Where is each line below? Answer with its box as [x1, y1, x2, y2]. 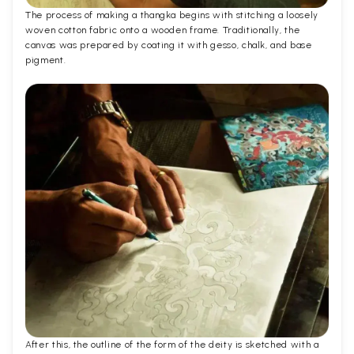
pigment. [25, 54, 66, 66]
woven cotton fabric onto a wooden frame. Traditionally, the [25, 24, 300, 36]
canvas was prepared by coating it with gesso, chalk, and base [25, 39, 312, 51]
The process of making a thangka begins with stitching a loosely [25, 9, 318, 21]
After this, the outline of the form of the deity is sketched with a [25, 339, 319, 351]
